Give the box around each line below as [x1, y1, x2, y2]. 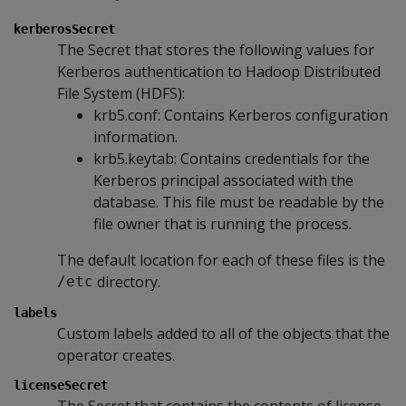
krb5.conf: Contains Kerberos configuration [93, 104, 388, 125]
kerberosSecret [14, 21, 115, 36]
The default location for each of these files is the [57, 249, 385, 270]
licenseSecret [14, 377, 108, 392]
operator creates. [57, 344, 175, 365]
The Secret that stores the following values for [57, 39, 374, 60]
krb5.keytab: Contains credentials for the [93, 148, 370, 169]
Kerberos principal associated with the [93, 169, 353, 190]
